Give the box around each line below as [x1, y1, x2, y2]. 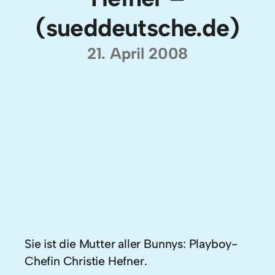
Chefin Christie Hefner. [25, 253, 147, 268]
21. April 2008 [87, 44, 188, 63]
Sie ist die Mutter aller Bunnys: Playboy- [25, 236, 238, 251]
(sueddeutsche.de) [35, 13, 240, 43]
